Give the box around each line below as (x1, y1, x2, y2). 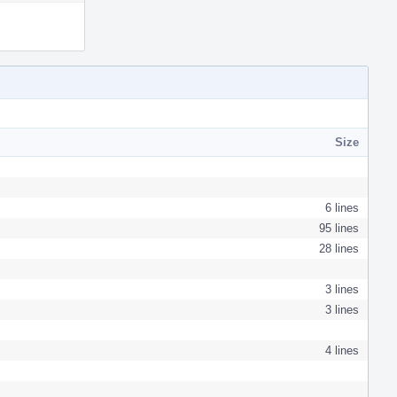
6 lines (325, 200, 359, 214)
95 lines (319, 221, 359, 235)
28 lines (319, 241, 359, 255)
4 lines (325, 343, 359, 357)
